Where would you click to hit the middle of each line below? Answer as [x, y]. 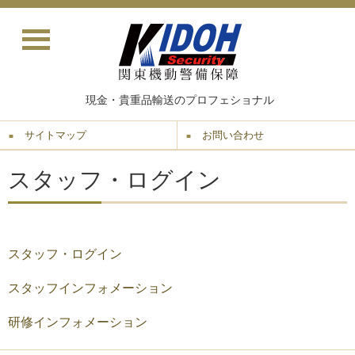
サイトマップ [55, 136]
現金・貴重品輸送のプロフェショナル [179, 100]
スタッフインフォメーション [90, 288]
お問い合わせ [233, 136]
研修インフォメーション [78, 323]
